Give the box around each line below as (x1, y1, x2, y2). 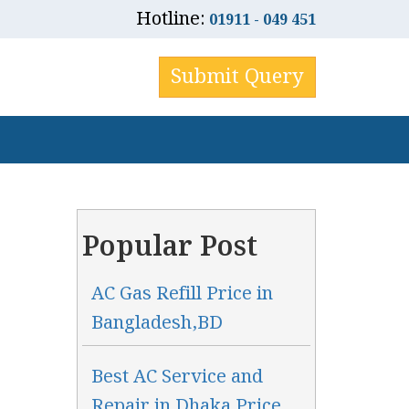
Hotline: (136, 5, 209, 34)
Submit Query (171, 61, 304, 93)
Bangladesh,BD (90, 309, 223, 338)
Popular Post (81, 225, 257, 269)
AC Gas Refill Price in (90, 279, 273, 309)
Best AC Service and (90, 362, 263, 392)
